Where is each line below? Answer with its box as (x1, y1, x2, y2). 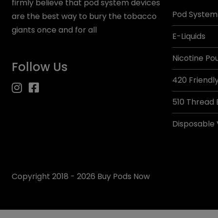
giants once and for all (12, 24, 97, 36)
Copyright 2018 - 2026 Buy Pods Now (12, 171, 150, 182)
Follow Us (12, 59, 68, 75)
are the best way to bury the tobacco (12, 11, 157, 22)
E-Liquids (172, 31, 205, 42)
